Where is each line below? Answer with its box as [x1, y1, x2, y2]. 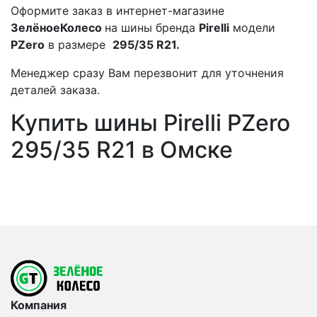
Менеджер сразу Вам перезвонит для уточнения [11, 65, 284, 80]
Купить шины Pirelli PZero [11, 108, 290, 137]
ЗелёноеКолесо [11, 20, 105, 35]
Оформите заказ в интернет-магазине [11, 3, 224, 18]
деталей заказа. [11, 82, 100, 97]
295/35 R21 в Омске [11, 135, 233, 163]
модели [229, 20, 275, 35]
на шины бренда [105, 20, 199, 35]
